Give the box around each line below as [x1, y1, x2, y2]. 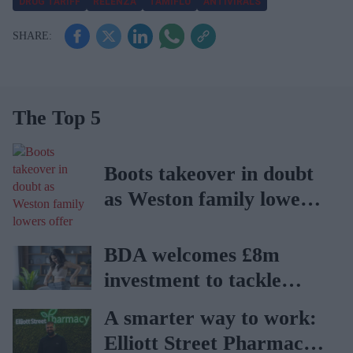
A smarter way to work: [104, 306, 317, 329]
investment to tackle [104, 268, 281, 292]
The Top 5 [13, 106, 101, 129]
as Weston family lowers [104, 187, 318, 210]
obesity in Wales [104, 293, 246, 317]
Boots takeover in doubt [104, 162, 314, 185]
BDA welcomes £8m [104, 243, 280, 266]
